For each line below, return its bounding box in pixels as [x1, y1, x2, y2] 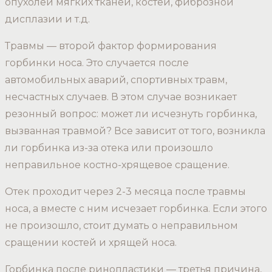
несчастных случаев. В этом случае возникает [5, 91, 237, 103]
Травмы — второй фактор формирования [5, 40, 217, 52]
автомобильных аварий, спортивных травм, [5, 74, 227, 86]
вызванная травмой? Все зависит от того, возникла [5, 125, 265, 137]
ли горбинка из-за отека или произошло [5, 142, 213, 154]
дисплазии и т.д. [5, 13, 92, 25]
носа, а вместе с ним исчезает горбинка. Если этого [5, 203, 267, 215]
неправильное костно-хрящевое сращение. [5, 159, 229, 171]
